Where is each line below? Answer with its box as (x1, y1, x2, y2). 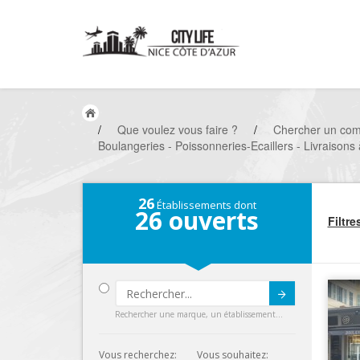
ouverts (162, 204, 260, 237)
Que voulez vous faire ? (117, 121, 238, 137)
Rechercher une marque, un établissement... (115, 309, 283, 320)
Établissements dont (153, 198, 256, 212)
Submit (207, 294, 243, 310)
